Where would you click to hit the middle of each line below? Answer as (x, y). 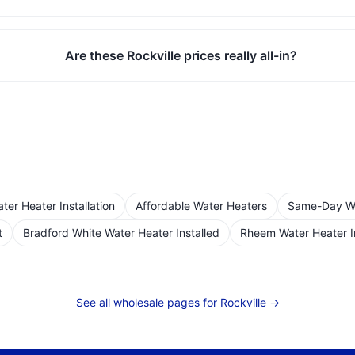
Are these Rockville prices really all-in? (181, 55)
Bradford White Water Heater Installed (121, 233)
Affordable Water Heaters (201, 206)
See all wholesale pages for (148, 302)
